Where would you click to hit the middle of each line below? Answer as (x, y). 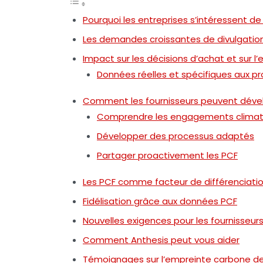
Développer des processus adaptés (176, 136)
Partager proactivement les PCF (167, 155)
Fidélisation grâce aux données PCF (160, 201)
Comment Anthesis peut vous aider (161, 240)
